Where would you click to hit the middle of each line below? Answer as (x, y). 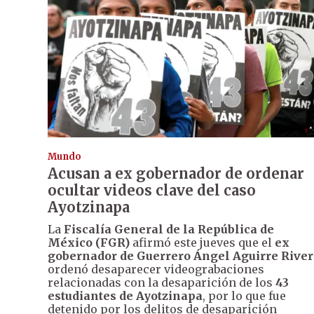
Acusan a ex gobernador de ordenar (176, 174)
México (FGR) (89, 243)
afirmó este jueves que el (202, 243)
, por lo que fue (244, 296)
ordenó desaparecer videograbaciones (156, 269)
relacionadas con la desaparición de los (162, 283)
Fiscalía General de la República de (169, 230)
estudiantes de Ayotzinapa (125, 296)
